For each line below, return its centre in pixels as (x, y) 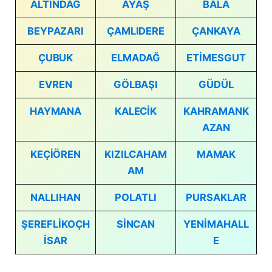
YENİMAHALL (216, 224)
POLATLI (136, 197)
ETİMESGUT (216, 57)
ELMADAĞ (136, 57)
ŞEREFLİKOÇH (56, 224)
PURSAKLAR (216, 197)
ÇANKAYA (216, 31)
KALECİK (136, 111)
